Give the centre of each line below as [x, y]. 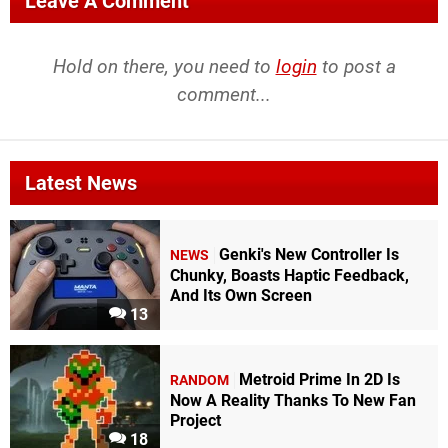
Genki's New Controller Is [309, 254]
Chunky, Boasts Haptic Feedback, [289, 275]
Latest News [81, 182]
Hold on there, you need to [164, 66]
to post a [356, 66]
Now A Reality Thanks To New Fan [293, 400]
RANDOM [199, 380]
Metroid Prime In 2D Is [319, 379]
